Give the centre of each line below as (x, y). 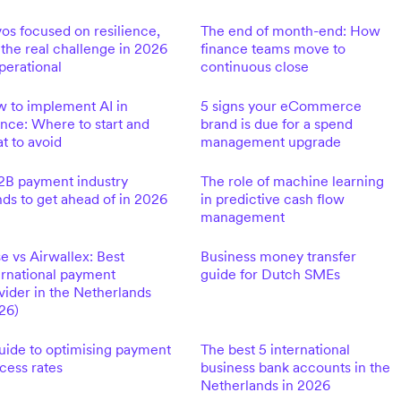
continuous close (254, 66)
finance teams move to (273, 48)
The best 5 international (275, 349)
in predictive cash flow (272, 199)
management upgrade (270, 141)
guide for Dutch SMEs (270, 274)
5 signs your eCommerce (281, 106)
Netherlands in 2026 (265, 385)
